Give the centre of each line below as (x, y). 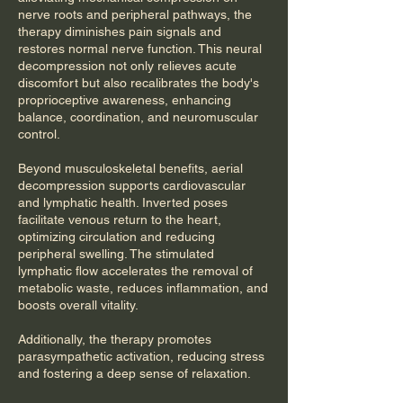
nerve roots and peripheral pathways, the (135, 15)
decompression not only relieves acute (127, 66)
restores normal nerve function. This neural (140, 49)
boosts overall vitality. (78, 305)
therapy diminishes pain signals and (120, 32)
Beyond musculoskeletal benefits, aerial (130, 169)
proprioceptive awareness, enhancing (125, 100)
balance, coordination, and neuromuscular (138, 117)
